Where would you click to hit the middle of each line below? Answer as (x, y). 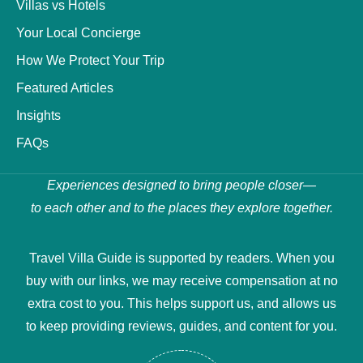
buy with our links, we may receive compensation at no (181, 281)
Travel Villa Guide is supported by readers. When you (181, 258)
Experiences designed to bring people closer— (181, 185)
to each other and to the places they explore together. (181, 207)
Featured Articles (65, 88)
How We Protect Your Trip (90, 60)
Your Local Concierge (79, 32)
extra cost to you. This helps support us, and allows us (181, 304)
